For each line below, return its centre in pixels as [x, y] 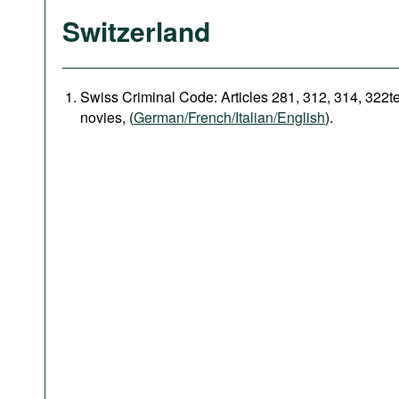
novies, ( [107, 117]
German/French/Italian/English [229, 117]
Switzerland [136, 31]
